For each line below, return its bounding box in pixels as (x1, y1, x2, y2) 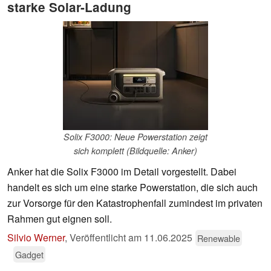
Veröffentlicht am (70, 230, 144, 245)
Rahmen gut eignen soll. (7, 212, 112, 226)
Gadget (15, 248, 44, 261)
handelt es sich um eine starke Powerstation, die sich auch (7, 180, 258, 195)
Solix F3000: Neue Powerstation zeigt (64, 131, 207, 143)
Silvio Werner (7, 230, 65, 245)
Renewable (197, 232, 240, 245)
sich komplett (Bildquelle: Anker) (74, 145, 197, 157)
